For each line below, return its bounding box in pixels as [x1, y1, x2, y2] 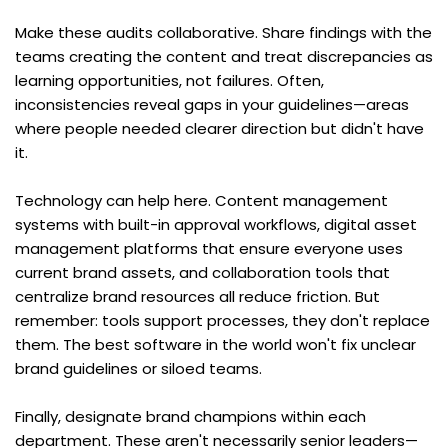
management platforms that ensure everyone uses [15, 237, 403, 259]
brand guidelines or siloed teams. [15, 357, 262, 379]
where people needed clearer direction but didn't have [15, 117, 424, 139]
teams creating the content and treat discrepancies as [15, 45, 433, 67]
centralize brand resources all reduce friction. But [15, 285, 380, 307]
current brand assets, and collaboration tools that [15, 261, 390, 283]
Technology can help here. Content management [15, 189, 388, 211]
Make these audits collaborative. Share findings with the [15, 21, 432, 43]
